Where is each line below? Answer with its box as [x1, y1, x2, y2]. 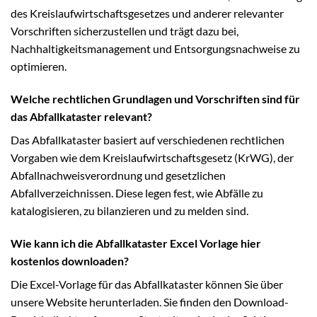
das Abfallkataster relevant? [11, 110, 152, 124]
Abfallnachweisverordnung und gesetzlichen [11, 168, 226, 183]
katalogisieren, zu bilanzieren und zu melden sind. [11, 204, 248, 218]
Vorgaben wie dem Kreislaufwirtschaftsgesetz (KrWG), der [11, 151, 294, 165]
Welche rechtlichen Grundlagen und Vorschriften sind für [11, 92, 300, 106]
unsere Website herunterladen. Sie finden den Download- [11, 295, 289, 309]
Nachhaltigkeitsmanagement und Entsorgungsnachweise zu [11, 42, 300, 56]
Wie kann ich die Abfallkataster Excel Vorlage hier [11, 236, 261, 250]
